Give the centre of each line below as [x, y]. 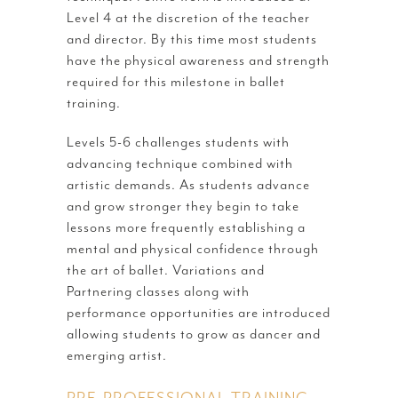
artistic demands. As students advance [188, 184]
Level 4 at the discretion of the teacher [188, 17]
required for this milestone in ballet [176, 81]
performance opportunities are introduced [199, 312]
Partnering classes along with [158, 291]
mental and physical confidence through [193, 248]
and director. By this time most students [192, 39]
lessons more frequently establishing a [186, 227]
